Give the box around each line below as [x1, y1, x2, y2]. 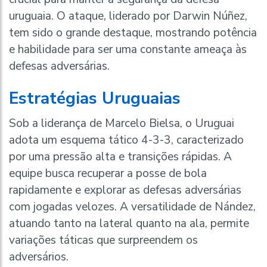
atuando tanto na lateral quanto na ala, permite [9, 215, 249, 231]
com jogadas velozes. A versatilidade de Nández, [9, 198, 256, 215]
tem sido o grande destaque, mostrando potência [9, 24, 257, 41]
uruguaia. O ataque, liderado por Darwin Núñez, [9, 8, 247, 24]
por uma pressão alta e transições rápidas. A [9, 148, 232, 164]
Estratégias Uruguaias [9, 86, 181, 110]
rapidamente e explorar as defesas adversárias [9, 182, 241, 198]
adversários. [9, 249, 69, 265]
